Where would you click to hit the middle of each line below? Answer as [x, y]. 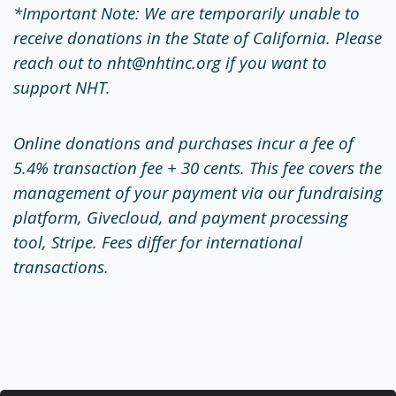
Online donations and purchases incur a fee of [183, 143]
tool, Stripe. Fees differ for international [158, 242]
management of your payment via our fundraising [198, 193]
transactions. [61, 267]
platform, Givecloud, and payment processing [181, 217]
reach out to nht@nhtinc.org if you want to [170, 63]
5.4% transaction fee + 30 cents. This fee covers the [198, 168]
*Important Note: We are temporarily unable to [187, 13]
